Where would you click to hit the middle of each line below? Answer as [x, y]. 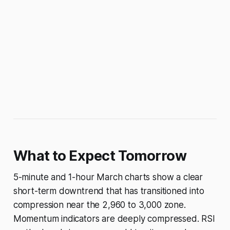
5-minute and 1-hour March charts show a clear [108, 177]
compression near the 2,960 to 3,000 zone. [99, 205]
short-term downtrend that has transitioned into [109, 191]
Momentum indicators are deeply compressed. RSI [114, 219]
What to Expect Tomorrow [100, 156]
